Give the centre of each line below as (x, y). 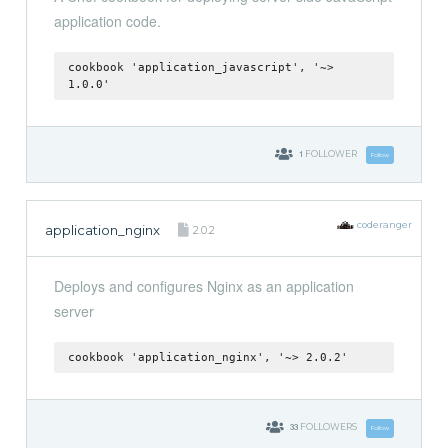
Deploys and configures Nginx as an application (203, 286)
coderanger (384, 225)
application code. (107, 20)
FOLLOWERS (328, 427)
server (73, 311)
